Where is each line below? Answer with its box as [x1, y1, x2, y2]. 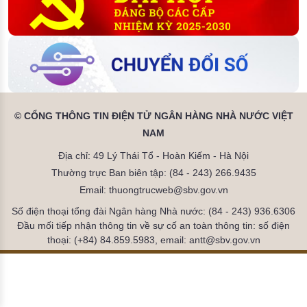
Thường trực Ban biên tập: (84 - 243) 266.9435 [51, 167, 256, 179]
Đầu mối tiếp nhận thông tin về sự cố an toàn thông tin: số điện [17, 220, 290, 232]
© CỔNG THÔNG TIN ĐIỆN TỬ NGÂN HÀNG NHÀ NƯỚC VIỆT [14, 110, 293, 122]
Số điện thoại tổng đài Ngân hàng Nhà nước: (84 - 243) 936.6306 [12, 206, 295, 217]
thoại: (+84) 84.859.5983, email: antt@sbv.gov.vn [47, 234, 260, 246]
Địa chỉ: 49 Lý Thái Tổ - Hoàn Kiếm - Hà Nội [58, 150, 249, 162]
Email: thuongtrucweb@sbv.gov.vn [79, 184, 228, 196]
